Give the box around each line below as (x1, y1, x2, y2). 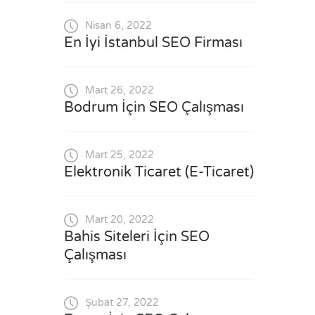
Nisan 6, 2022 (85, 20, 152, 32)
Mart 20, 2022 (85, 214, 154, 226)
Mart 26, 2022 (85, 84, 154, 97)
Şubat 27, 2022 (85, 297, 159, 309)
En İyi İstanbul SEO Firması (64, 34, 243, 51)
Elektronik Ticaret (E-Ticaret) (64, 164, 254, 181)
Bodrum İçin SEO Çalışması (64, 99, 244, 116)
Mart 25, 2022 (85, 149, 154, 162)
